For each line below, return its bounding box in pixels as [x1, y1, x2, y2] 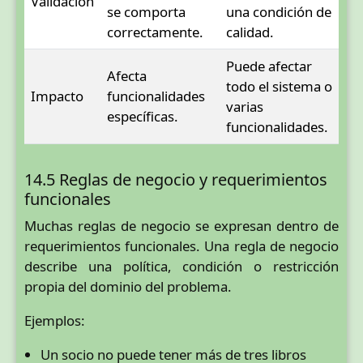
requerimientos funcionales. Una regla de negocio [24, 236, 339, 255]
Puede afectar [226, 56, 312, 75]
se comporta [107, 2, 186, 21]
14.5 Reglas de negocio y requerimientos [24, 168, 327, 190]
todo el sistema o [226, 76, 332, 96]
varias [226, 96, 263, 116]
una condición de [226, 2, 331, 21]
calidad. [226, 22, 274, 41]
